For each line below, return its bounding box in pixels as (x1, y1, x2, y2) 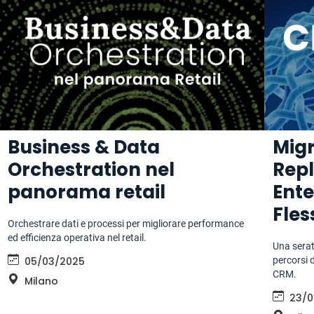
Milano (25, 274, 59, 289)
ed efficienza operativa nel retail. (8, 232, 147, 244)
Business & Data (8, 135, 161, 161)
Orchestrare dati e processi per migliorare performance (8, 218, 245, 230)
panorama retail (8, 179, 166, 205)
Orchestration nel (8, 157, 175, 183)
